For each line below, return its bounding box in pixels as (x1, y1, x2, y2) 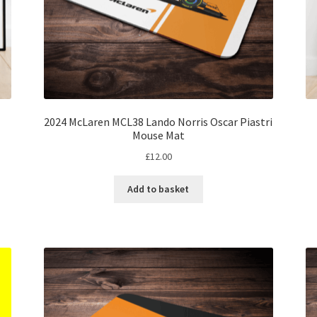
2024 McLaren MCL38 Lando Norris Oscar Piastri (44, 115, 273, 129)
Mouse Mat (132, 128, 185, 142)
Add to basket (127, 183, 190, 196)
